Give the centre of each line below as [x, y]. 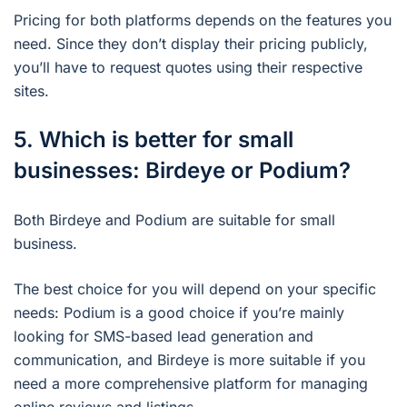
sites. [31, 91]
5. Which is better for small [154, 140]
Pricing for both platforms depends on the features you [203, 20]
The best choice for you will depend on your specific [195, 289]
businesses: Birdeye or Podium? [182, 171]
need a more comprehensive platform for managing [191, 384]
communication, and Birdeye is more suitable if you [189, 360]
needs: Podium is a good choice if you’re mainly [179, 313]
